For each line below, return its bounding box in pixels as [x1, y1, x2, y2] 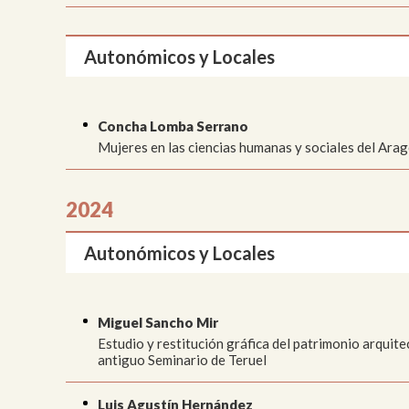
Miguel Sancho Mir [98, 313, 218, 330]
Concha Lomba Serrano [98, 117, 248, 134]
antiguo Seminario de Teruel [98, 351, 267, 368]
